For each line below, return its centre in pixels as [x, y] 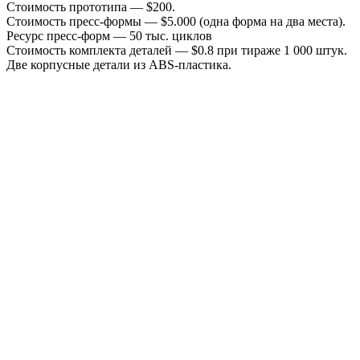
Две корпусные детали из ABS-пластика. [119, 64]
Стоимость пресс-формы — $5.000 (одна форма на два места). [176, 21]
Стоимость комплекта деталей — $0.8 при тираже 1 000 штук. [177, 50]
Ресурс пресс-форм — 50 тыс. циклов [109, 35]
